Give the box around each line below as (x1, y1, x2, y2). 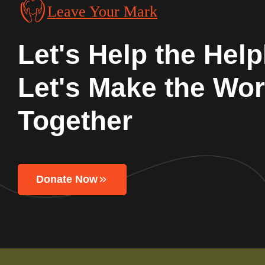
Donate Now (36, 173, 98, 185)
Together (18, 105, 132, 136)
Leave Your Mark (47, 2, 157, 20)
